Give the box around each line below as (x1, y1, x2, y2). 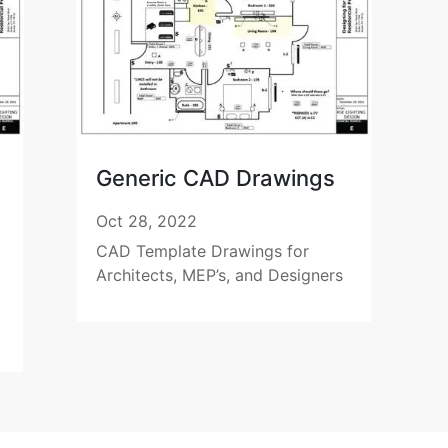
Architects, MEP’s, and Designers (96, 265, 344, 286)
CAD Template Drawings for (96, 241, 310, 262)
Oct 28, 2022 (96, 211, 198, 232)
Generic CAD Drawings (96, 165, 336, 192)
